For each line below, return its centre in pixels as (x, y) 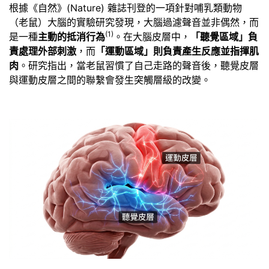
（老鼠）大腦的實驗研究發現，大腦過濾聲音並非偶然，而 (134, 22)
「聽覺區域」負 (224, 36)
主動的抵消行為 (71, 36)
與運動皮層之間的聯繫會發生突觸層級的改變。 (110, 80)
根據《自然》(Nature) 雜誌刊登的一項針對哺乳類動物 (125, 8)
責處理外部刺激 (43, 51)
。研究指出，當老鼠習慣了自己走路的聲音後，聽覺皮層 (139, 65)
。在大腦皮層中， (152, 36)
